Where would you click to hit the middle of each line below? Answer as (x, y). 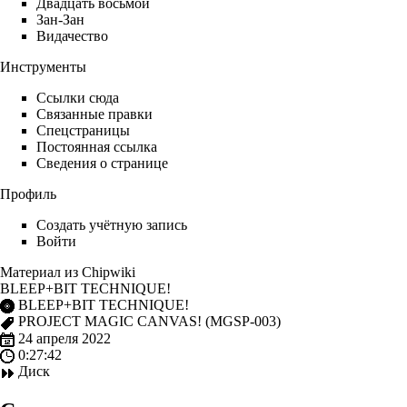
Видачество (72, 36)
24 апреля (48, 338)
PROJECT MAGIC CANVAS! (110, 322)
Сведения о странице (102, 163)
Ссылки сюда (78, 98)
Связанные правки (94, 114)
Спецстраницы (83, 130)
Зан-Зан (60, 20)
